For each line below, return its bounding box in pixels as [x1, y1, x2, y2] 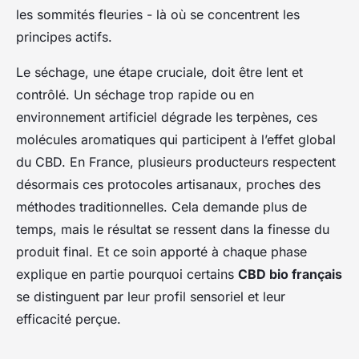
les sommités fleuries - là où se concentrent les [16, 6, 300, 22]
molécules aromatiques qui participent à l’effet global [16, 131, 336, 147]
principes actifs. [16, 28, 112, 45]
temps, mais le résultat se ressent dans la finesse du [16, 220, 329, 237]
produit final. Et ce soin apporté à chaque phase [16, 243, 307, 260]
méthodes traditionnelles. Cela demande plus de [16, 198, 307, 215]
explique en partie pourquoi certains [16, 265, 238, 282]
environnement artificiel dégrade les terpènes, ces [16, 108, 317, 125]
